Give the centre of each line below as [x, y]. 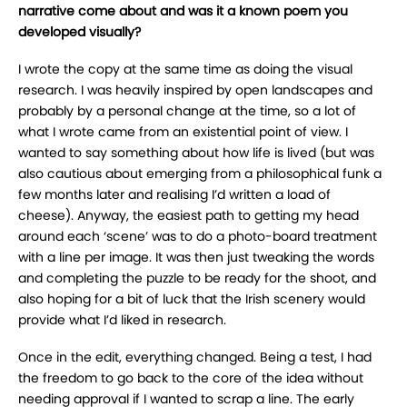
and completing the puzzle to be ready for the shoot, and [197, 278]
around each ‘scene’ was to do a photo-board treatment [198, 237]
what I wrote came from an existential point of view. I [183, 132]
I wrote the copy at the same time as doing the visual [185, 69]
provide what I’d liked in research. [122, 320]
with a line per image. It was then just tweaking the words [196, 258]
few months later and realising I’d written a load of [174, 195]
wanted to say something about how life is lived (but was [196, 153]
